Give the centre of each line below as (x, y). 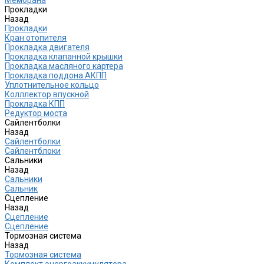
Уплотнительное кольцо (52, 85)
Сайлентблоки (33, 151)
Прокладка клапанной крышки (64, 56)
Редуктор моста (36, 113)
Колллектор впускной (47, 94)
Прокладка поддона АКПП (56, 75)
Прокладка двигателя (47, 47)
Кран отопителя (36, 37)
